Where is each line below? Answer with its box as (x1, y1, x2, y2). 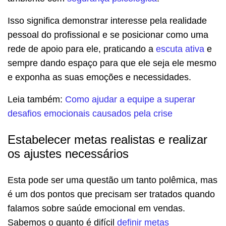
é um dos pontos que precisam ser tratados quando (8, 189, 215, 200)
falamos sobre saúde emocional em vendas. (8, 203, 185, 214)
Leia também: (8, 94, 65, 105)
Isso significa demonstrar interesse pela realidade (8, 16, 207, 26)
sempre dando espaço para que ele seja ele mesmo (8, 58, 216, 69)
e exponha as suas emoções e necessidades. (8, 72, 191, 83)
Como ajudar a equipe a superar (65, 94, 195, 105)
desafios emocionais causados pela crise (8, 108, 173, 119)
